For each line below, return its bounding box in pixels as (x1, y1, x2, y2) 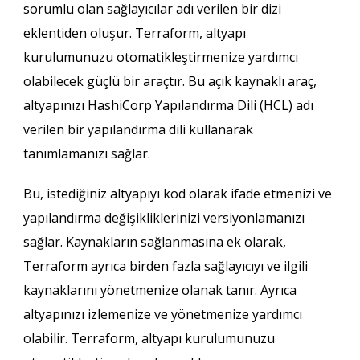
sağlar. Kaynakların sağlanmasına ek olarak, (22, 232, 286, 251)
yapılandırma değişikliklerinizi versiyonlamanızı (22, 208, 305, 227)
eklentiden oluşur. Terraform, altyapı (22, 23, 246, 42)
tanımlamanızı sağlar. (22, 144, 150, 162)
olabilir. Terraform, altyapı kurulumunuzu (22, 329, 275, 347)
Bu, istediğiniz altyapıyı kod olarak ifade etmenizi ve (22, 184, 332, 202)
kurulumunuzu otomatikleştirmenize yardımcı (22, 47, 298, 66)
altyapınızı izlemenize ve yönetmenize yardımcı (22, 305, 302, 323)
